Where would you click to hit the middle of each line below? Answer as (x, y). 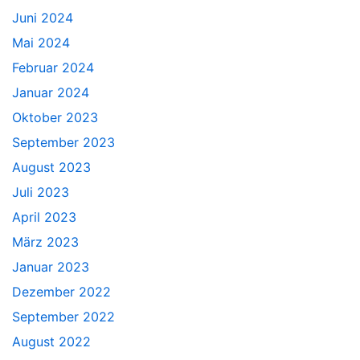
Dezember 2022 (61, 291)
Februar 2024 (53, 67)
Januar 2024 (51, 92)
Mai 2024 (41, 42)
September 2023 (63, 142)
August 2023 (51, 167)
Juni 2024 (43, 17)
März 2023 (45, 241)
